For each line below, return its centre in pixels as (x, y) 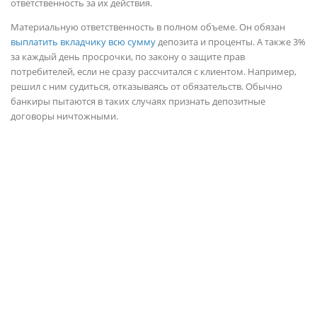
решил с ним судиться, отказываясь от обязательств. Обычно (146, 87)
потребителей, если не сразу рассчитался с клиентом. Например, (154, 72)
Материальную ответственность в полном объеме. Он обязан (148, 27)
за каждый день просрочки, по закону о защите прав (128, 57)
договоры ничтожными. (64, 116)
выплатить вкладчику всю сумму (83, 42)
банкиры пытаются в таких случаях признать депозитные (138, 102)
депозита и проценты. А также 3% (231, 42)
